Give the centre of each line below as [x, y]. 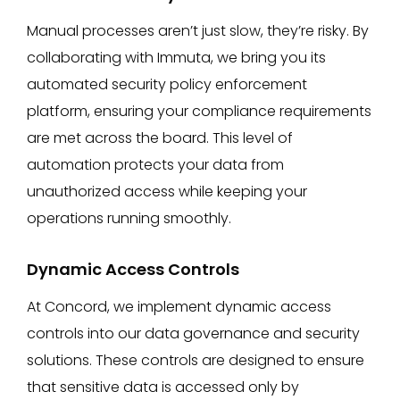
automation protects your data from [155, 165]
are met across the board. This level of [160, 138]
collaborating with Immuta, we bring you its [176, 58]
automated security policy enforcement [167, 84]
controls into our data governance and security [193, 333]
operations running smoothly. [129, 218]
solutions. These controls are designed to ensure [196, 360]
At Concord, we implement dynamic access [179, 307]
